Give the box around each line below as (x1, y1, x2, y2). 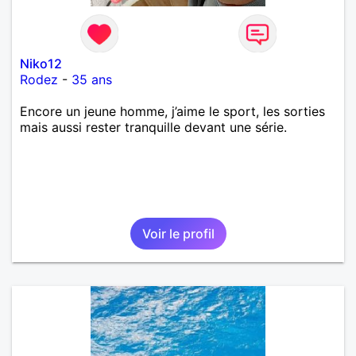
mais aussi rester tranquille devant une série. (20, 118, 287, 135)
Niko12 (20, 55, 62, 72)
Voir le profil (141, 225, 215, 242)
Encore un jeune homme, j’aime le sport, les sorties (20, 103, 325, 119)
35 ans (72, 71, 112, 87)
